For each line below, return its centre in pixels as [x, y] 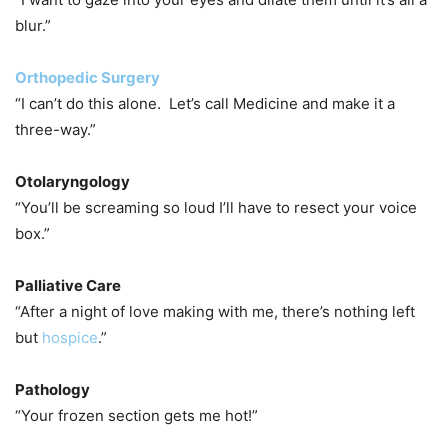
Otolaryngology [72, 181]
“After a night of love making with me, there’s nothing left [215, 311]
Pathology [52, 389]
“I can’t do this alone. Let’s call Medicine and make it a [205, 103]
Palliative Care [68, 285]
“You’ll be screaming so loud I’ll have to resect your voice [216, 207]
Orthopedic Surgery [87, 77]
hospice [70, 337]
